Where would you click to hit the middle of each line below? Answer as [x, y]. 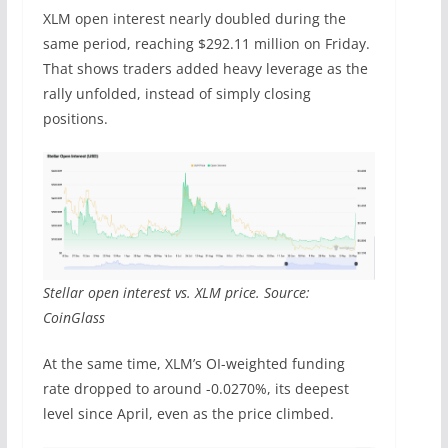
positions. [75, 119]
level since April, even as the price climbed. [188, 413]
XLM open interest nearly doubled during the [194, 19]
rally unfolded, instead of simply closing [176, 94]
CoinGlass [73, 317]
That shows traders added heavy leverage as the [205, 69]
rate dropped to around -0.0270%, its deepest [195, 388]
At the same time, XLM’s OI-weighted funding [193, 363]
